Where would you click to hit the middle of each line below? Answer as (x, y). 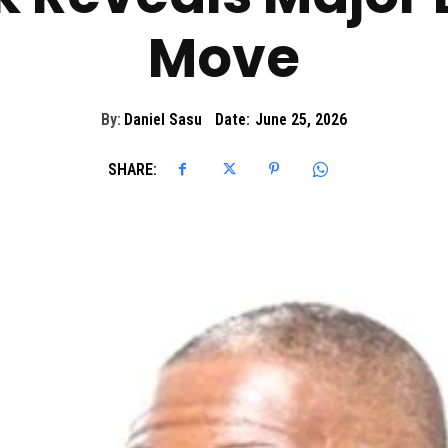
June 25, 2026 (301, 120)
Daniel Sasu (163, 120)
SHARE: (132, 169)
